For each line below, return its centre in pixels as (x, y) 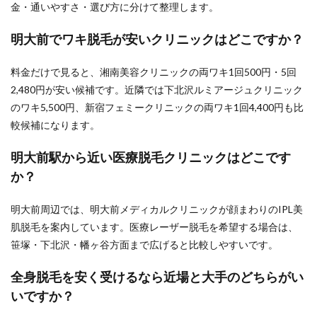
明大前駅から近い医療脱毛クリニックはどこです (151, 157)
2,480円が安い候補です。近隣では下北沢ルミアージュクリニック (157, 90)
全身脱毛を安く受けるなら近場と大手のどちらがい (157, 277)
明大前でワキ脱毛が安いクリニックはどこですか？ (157, 39)
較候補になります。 (55, 125)
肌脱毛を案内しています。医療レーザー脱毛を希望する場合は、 (154, 227)
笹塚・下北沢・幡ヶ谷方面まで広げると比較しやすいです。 (144, 244)
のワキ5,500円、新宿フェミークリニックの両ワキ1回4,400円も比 (157, 107)
